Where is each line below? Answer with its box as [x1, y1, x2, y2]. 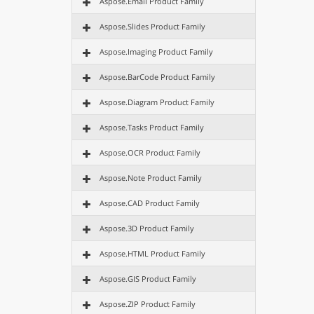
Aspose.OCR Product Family [100, 147, 200, 158]
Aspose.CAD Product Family [100, 198, 200, 208]
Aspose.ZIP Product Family [100, 299, 196, 309]
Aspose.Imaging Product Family [100, 46, 213, 57]
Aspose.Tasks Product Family [100, 122, 204, 132]
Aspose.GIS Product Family [100, 273, 196, 284]
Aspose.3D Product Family [100, 223, 194, 233]
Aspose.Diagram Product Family [100, 97, 214, 107]
